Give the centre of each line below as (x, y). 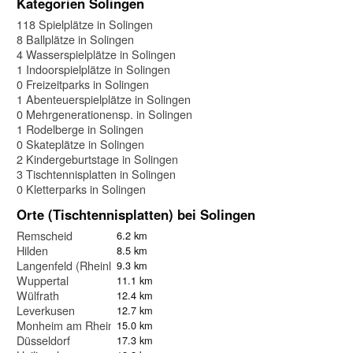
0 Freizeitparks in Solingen (83, 84)
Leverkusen (46, 310)
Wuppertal (43, 281)
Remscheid (45, 236)
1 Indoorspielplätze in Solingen (93, 69)
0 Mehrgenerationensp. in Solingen (104, 114)
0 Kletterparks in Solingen (81, 189)
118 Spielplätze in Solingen (85, 24)
